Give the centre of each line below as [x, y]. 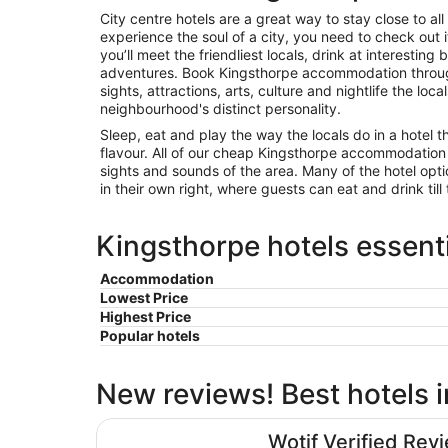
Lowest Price [144, 297]
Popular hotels [150, 335]
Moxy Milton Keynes [171, 426]
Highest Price [145, 316]
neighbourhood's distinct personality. [220, 108]
